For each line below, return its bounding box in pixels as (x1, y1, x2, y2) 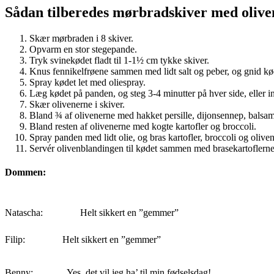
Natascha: (5, 207, 48, 218)
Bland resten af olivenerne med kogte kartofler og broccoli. (29, 121, 256, 132)
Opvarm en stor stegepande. (29, 44, 137, 55)
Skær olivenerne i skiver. (29, 99, 125, 110)
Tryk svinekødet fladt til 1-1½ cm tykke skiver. (29, 55, 209, 66)
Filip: (5, 234, 30, 245)
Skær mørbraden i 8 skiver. (29, 33, 133, 44)
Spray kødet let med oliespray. (29, 77, 146, 88)
